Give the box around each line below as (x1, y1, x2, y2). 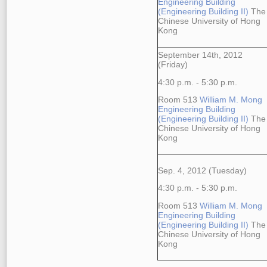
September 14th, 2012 (157, 51, 243, 60)
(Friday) (157, 60, 188, 69)
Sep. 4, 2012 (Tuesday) (157, 166, 247, 175)
